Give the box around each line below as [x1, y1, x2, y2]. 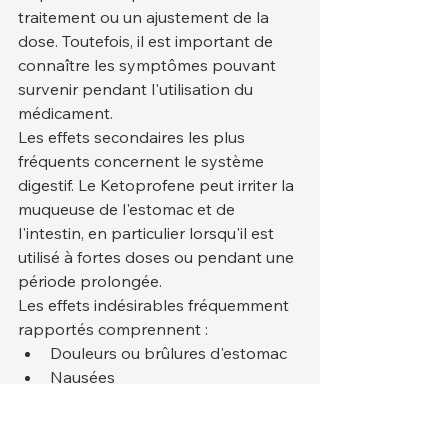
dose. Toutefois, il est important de [18, 31, 277, 52]
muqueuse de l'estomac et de [18, 199, 239, 220]
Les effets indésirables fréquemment [18, 295, 293, 316]
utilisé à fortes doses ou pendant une [18, 247, 298, 268]
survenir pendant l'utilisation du [18, 79, 257, 100]
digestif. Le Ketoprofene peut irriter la [18, 175, 298, 196]
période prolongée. [18, 271, 162, 292]
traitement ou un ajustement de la [18, 7, 273, 28]
